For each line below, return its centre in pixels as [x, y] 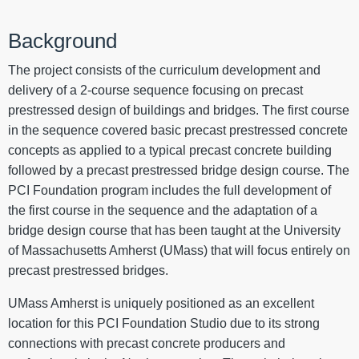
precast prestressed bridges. [90, 271]
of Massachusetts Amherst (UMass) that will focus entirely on [179, 251]
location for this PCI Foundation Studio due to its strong [164, 324]
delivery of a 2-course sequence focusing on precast [155, 91]
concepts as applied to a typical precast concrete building [170, 151]
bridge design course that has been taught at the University [174, 231]
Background [63, 41]
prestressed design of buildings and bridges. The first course [179, 111]
